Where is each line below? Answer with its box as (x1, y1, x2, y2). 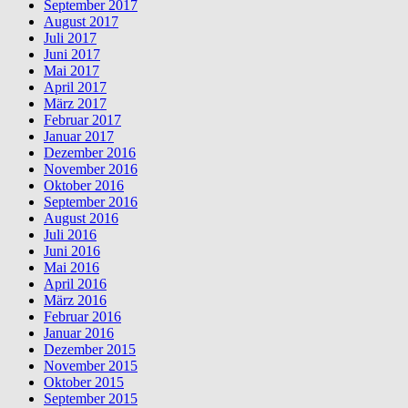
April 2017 (44, 78, 107, 95)
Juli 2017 (44, 29, 97, 46)
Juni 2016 (44, 242, 100, 259)
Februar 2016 (44, 308, 121, 324)
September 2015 (44, 390, 138, 406)
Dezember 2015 (44, 341, 136, 357)
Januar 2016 (44, 324, 114, 341)
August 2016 (44, 209, 118, 226)
